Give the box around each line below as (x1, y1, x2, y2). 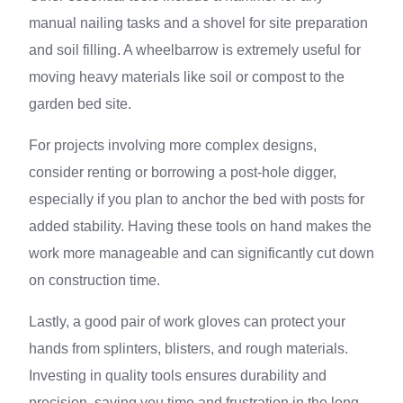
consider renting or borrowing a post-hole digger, (29, 165, 336, 180)
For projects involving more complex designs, (29, 138, 317, 153)
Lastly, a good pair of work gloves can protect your (29, 314, 345, 329)
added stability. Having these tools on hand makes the (29, 219, 372, 234)
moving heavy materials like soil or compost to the (29, 69, 345, 85)
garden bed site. (29, 96, 131, 112)
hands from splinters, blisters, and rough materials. (29, 341, 348, 356)
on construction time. (29, 273, 160, 288)
